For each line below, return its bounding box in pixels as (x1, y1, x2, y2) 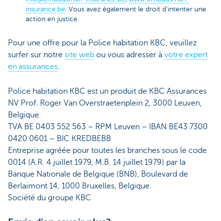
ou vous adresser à (94, 50, 164, 60)
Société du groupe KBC (8, 193, 91, 203)
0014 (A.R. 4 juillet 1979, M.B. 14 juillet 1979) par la (8, 158, 185, 167)
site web (65, 50, 94, 60)
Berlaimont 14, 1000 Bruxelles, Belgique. (8, 182, 151, 191)
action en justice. (26, 15, 79, 23)
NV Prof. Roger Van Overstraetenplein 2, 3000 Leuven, (8, 99, 202, 108)
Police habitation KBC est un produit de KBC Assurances (8, 87, 207, 96)
